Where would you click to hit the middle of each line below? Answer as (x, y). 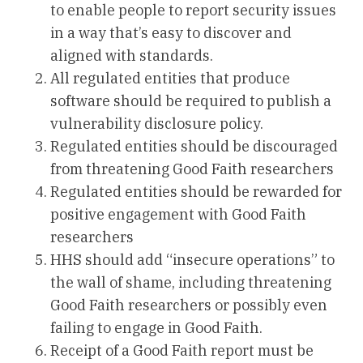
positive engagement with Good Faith (179, 215)
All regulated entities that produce (171, 79)
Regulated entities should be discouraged (194, 147)
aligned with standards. (132, 56)
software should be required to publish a (191, 101)
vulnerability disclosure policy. (157, 124)
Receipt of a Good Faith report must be (182, 351)
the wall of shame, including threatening (191, 283)
